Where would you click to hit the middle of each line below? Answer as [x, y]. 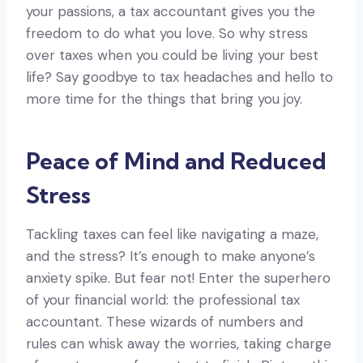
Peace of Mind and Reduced [176, 160]
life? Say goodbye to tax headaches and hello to [179, 77]
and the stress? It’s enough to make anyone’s [171, 256]
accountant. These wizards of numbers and [164, 321]
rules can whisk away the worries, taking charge [179, 343]
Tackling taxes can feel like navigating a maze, [172, 234]
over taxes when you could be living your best [172, 55]
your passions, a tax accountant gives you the [171, 11]
